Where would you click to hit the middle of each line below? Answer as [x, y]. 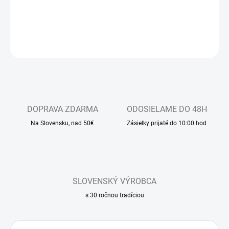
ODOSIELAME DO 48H [167, 109]
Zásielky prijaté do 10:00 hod [167, 123]
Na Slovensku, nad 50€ [62, 123]
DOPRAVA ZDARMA [62, 109]
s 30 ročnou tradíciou [114, 196]
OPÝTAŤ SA [190, 46]
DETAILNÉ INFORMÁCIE [44, 21]
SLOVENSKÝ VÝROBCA [114, 181]
